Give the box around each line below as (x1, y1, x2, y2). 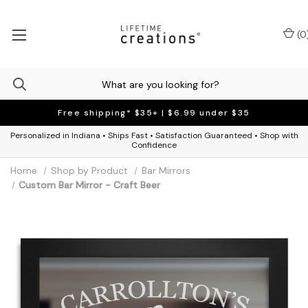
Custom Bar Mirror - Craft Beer (19, 179, 161, 191)
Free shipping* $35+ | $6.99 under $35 (58, 107, 250, 118)
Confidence (131, 140, 177, 151)
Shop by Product (50, 164, 128, 177)
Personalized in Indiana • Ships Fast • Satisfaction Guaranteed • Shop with (10, 130, 298, 141)
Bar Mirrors (141, 164, 190, 177)
